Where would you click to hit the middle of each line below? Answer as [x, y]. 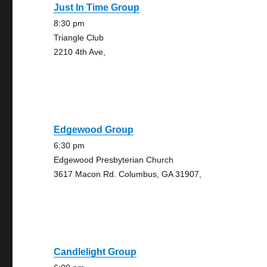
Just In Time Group [97, 7]
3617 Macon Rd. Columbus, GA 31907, [128, 174]
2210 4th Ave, [80, 52]
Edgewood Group [94, 130]
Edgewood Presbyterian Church [114, 160]
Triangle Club [79, 38]
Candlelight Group [95, 252]
